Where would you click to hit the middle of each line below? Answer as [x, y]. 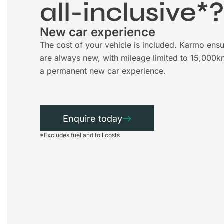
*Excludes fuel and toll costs [81, 135]
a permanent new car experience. [103, 71]
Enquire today [93, 118]
